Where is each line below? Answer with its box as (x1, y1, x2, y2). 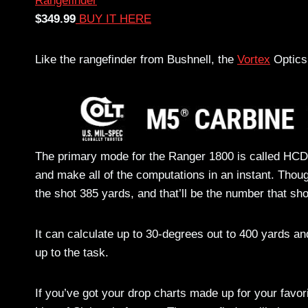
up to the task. (35, 245, 109, 259)
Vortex (237, 52, 270, 66)
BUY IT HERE (76, 12, 151, 25)
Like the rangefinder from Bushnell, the (35, 52, 237, 66)
